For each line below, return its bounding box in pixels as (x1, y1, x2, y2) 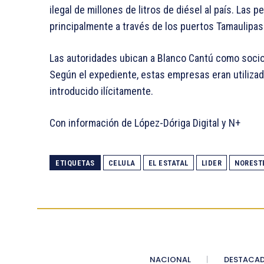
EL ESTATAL (148, 159, 189, 168)
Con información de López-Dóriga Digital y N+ (49, 117, 240, 130)
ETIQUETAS (55, 159, 95, 168)
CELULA (108, 159, 136, 168)
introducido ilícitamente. (49, 85, 153, 98)
